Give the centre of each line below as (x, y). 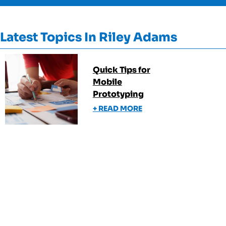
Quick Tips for (121, 70)
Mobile (107, 82)
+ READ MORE (117, 108)
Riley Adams (138, 37)
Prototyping (118, 94)
